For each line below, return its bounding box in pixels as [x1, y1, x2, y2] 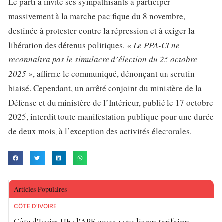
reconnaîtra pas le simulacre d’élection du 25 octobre [8, 53, 197, 65]
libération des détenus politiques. [8, 39, 127, 51]
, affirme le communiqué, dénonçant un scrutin [33, 67, 195, 79]
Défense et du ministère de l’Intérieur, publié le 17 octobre [8, 96, 213, 108]
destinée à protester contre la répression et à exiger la [8, 24, 195, 36]
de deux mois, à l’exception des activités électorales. [8, 125, 192, 137]
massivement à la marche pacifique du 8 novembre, [8, 10, 185, 22]
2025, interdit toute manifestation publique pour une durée [8, 111, 214, 122]
